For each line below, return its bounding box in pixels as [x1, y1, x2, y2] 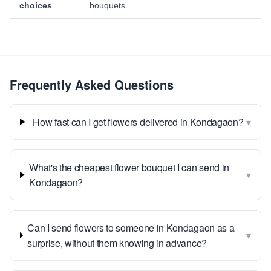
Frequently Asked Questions [10, 76, 174, 93]
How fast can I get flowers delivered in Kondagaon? [33, 115, 244, 129]
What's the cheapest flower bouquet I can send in [29, 160, 229, 174]
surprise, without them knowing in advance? [27, 236, 207, 250]
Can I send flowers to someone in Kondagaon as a [27, 221, 235, 235]
